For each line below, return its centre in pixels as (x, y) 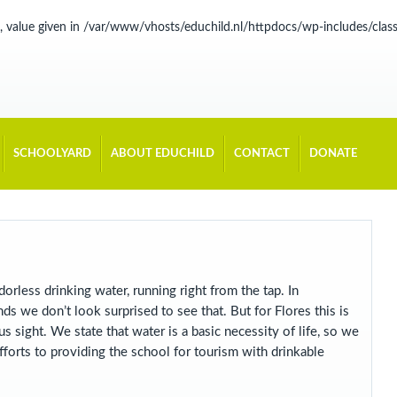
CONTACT (262, 153)
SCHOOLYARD (52, 153)
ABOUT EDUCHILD (163, 153)
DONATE (333, 153)
